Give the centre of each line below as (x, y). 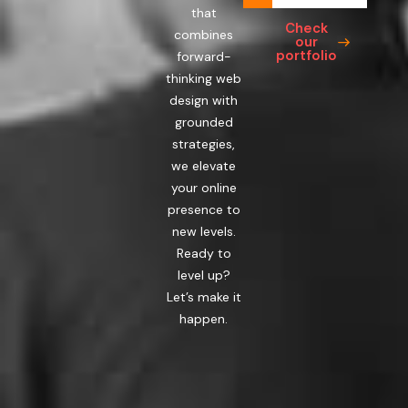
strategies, (204, 144)
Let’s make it (204, 297)
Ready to (204, 253)
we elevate (204, 166)
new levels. (204, 231)
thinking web (204, 78)
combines (204, 35)
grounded (204, 122)
